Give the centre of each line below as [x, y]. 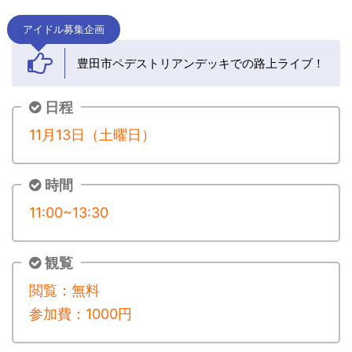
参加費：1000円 [81, 314]
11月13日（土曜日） [92, 135]
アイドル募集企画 [64, 29]
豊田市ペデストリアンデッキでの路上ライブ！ [201, 63]
